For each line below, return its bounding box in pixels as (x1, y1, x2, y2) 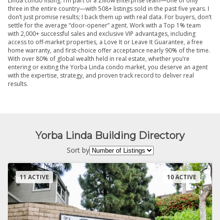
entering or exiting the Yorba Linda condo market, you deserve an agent (8, 62, 208, 71)
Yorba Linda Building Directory (35, 129, 185, 141)
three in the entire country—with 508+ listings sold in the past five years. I (8, 4, 209, 13)
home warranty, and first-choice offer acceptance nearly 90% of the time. (8, 46, 210, 55)
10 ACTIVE (167, 173, 196, 182)
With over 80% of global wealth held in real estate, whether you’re (8, 54, 190, 63)
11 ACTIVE (20, 173, 49, 182)
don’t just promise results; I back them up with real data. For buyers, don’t (8, 12, 212, 21)
